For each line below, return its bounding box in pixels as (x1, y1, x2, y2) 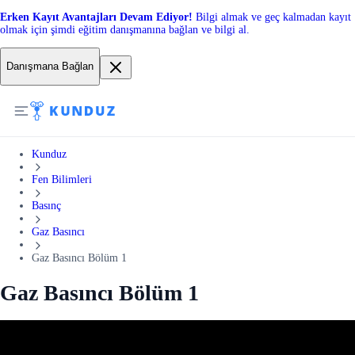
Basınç (32, 200, 61, 212)
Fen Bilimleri (32, 174, 92, 186)
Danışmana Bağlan (6, 60, 94, 73)
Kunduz (32, 147, 67, 160)
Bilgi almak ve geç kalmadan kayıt (196, 11, 351, 23)
